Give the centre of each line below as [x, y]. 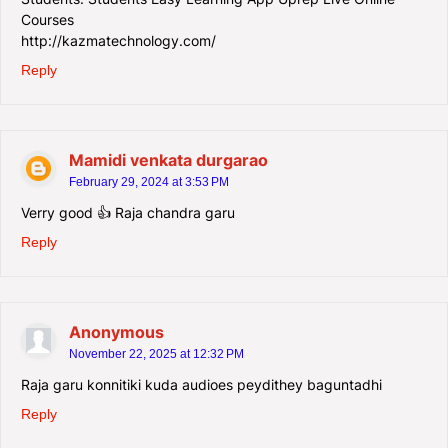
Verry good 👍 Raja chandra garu [128, 212]
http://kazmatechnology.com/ [118, 40]
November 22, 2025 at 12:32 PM [156, 353]
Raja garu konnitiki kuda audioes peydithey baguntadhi [201, 384]
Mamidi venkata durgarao [168, 159]
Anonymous [116, 331]
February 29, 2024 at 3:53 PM [149, 181]
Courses [47, 19]
